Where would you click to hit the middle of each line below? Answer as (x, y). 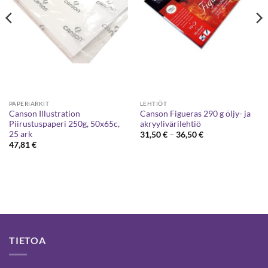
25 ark (20, 134)
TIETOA (28, 240)
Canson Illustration (44, 113)
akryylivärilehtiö (170, 124)
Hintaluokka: (226, 134)
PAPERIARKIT (29, 104)
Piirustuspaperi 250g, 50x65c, (64, 124)
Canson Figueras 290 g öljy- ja (195, 113)
